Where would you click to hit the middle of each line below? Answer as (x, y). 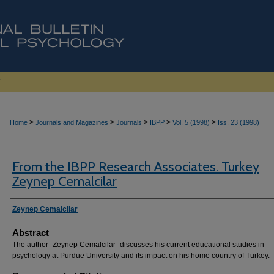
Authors (30, 209)
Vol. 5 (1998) (191, 122)
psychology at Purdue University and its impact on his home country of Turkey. (141, 256)
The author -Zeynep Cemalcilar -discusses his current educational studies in (138, 245)
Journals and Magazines (72, 122)
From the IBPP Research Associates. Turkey (136, 167)
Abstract (31, 233)
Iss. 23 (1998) (239, 122)
